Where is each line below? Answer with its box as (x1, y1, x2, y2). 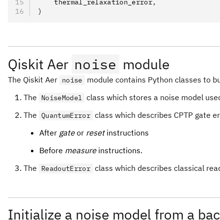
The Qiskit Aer (8, 75, 59, 84)
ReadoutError (41, 164, 90, 173)
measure (65, 145, 96, 155)
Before (39, 145, 65, 155)
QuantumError (41, 111, 90, 120)
